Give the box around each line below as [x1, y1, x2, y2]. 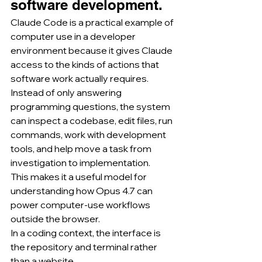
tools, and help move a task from [11, 142, 153, 154]
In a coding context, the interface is [11, 226, 163, 239]
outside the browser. [11, 212, 100, 225]
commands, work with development [11, 128, 168, 140]
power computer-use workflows [11, 198, 152, 211]
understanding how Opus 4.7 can [11, 184, 154, 196]
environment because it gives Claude [11, 44, 174, 56]
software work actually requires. [11, 72, 149, 84]
